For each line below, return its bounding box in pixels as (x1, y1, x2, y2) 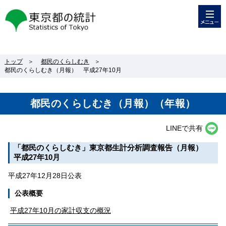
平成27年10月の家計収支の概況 (10, 206, 111, 214)
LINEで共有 (166, 124, 203, 132)
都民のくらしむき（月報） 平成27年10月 (4, 67, 122, 74)
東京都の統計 (5, 11, 47, 19)
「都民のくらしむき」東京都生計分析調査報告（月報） (14, 143, 211, 152)
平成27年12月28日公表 (8, 172, 82, 180)
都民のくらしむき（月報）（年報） (30, 98, 196, 109)
